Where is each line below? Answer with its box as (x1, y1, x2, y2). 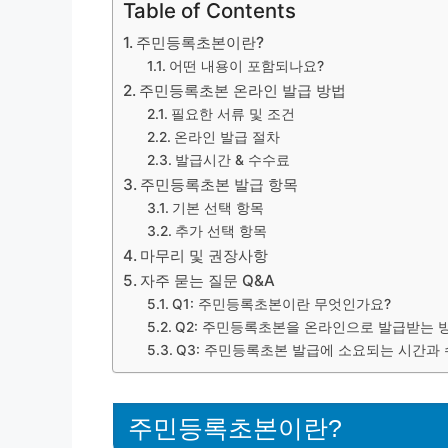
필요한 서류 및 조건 (170, 106, 295, 122)
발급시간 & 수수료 (174, 152, 290, 168)
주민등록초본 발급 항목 (140, 175, 299, 194)
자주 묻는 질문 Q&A (140, 271, 276, 290)
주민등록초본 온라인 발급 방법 (139, 81, 347, 100)
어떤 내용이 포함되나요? (168, 58, 324, 74)
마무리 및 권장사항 (140, 246, 269, 265)
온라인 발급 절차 (173, 129, 280, 145)
